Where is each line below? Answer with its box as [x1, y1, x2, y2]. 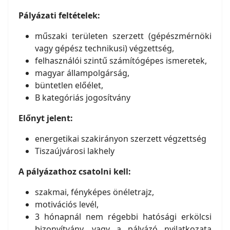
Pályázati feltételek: [18, 10, 100, 21]
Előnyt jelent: [18, 112, 75, 124]
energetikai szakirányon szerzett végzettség [35, 133, 206, 144]
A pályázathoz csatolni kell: [18, 166, 131, 177]
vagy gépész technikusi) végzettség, [35, 43, 174, 54]
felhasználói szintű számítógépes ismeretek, [35, 55, 207, 66]
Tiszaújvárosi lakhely [35, 145, 114, 157]
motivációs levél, [35, 199, 99, 210]
